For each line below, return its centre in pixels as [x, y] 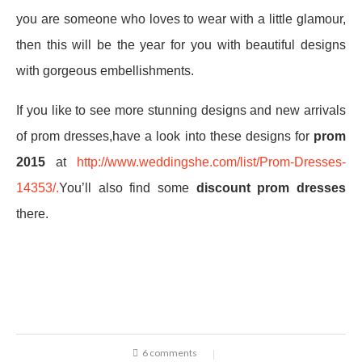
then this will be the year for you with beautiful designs [181, 45]
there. [32, 214]
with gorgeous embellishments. [105, 71]
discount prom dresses [271, 188]
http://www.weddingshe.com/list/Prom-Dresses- [211, 162]
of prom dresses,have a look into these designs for [165, 137]
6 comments [169, 353]
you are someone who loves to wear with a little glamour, [181, 19]
